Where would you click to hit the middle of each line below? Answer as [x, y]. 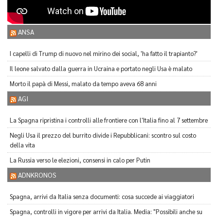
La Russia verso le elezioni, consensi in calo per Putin [80, 160]
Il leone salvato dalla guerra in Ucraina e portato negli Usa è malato [101, 69]
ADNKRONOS [37, 175]
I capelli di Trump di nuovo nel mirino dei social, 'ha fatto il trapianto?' [104, 54]
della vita [22, 145]
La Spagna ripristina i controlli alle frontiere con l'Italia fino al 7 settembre [109, 120]
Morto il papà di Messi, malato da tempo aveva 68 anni [83, 84]
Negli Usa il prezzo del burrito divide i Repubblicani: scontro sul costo [103, 135]
